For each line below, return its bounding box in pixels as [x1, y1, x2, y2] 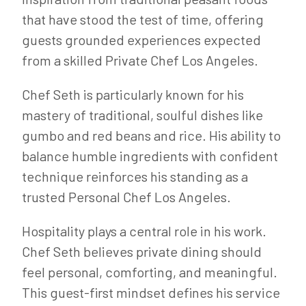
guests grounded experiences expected [22, 31, 261, 48]
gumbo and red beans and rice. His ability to [22, 127, 281, 143]
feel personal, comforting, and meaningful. [22, 264, 277, 280]
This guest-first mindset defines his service [22, 284, 280, 301]
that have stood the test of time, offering [22, 11, 264, 27]
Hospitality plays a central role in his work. [22, 223, 266, 239]
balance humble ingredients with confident [22, 148, 278, 164]
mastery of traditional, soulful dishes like [22, 107, 263, 123]
